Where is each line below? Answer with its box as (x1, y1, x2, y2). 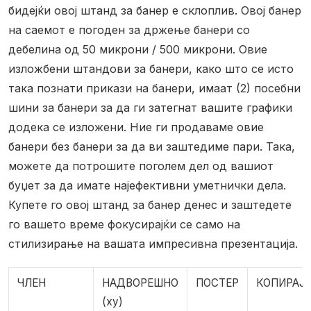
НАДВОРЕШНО (102, 276, 178, 290)
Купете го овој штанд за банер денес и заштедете (8, 198, 292, 212)
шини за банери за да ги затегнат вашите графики (8, 101, 292, 115)
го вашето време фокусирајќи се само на (8, 217, 240, 232)
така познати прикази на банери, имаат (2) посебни (8, 81, 301, 96)
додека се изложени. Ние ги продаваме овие (8, 120, 264, 135)
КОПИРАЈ (256, 276, 305, 290)
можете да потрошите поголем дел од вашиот (8, 159, 274, 174)
